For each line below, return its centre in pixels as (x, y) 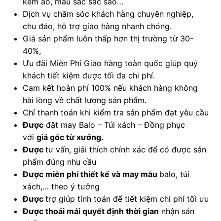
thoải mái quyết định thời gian (102, 211)
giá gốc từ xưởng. (70, 137)
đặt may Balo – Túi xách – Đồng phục (114, 125)
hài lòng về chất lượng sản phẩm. (84, 100)
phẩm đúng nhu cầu (59, 162)
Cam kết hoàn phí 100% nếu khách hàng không (110, 88)
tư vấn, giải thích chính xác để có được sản (126, 149)
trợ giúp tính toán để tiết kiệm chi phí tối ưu (127, 199)
